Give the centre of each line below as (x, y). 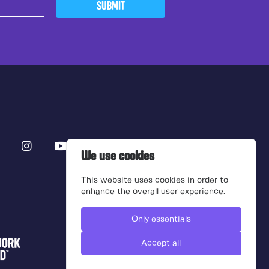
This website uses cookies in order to (155, 180)
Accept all (161, 243)
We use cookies (118, 156)
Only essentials (161, 219)
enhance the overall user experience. (153, 192)
